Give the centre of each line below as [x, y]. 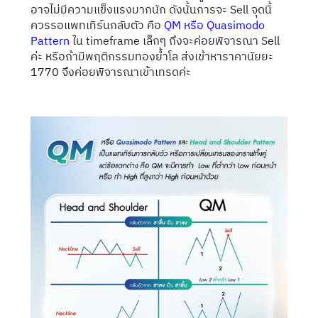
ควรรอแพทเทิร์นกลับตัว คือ [97, 26]
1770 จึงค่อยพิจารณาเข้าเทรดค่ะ [111, 72]
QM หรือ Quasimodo [214, 26]
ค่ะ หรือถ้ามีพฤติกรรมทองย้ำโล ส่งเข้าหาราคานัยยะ [152, 57]
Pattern [50, 41]
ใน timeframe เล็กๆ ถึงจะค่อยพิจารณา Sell [175, 41]
